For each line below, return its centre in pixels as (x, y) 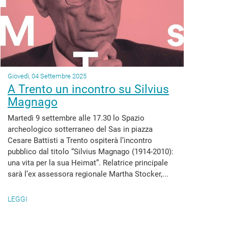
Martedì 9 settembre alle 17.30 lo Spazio (76, 118)
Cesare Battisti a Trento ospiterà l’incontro (80, 140)
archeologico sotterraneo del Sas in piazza (80, 129)
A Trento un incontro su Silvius (88, 89)
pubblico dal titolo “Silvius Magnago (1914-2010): (91, 152)
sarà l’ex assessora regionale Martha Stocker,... (88, 174)
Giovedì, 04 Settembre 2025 (47, 76)
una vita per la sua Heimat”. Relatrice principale (88, 163)
